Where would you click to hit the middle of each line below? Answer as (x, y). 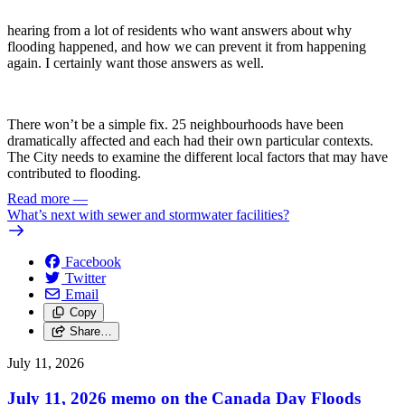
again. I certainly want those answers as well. (136, 62)
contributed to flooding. (74, 173)
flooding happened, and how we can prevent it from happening (187, 46)
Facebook (93, 262)
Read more (38, 199)
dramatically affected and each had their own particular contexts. (190, 140)
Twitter (85, 278)
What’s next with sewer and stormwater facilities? (148, 215)
